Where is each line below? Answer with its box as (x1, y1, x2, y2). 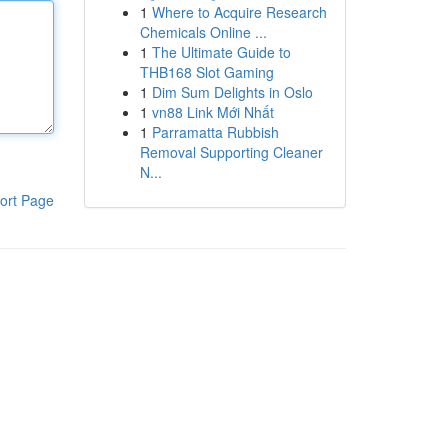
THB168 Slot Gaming (139, 62, 274, 82)
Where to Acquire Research (151, 2, 327, 22)
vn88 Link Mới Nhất (151, 102, 274, 122)
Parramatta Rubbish (151, 122, 279, 142)
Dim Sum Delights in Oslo (151, 82, 313, 102)
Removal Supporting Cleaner (139, 142, 323, 162)
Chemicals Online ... (139, 22, 267, 42)
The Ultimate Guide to (151, 42, 291, 62)
